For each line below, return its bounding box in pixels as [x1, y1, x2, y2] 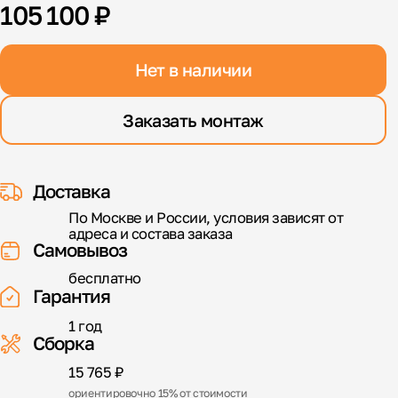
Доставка [33, 179, 110, 203]
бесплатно [68, 269, 141, 288]
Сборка [33, 331, 94, 354]
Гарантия [33, 284, 110, 307]
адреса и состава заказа [68, 224, 233, 243]
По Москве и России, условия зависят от [68, 208, 344, 227]
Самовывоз [33, 239, 127, 262]
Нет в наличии [134, 60, 251, 81]
